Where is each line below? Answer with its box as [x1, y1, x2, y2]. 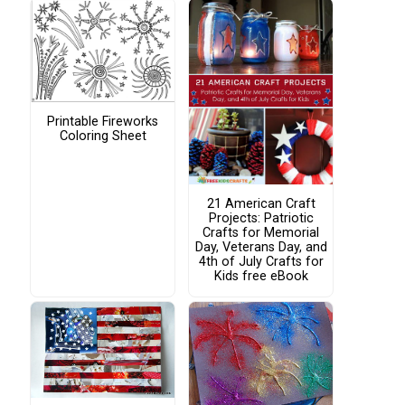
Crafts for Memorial [202, 224, 319, 240]
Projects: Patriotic [208, 210, 314, 226]
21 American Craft [206, 195, 316, 212]
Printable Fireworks [47, 113, 158, 129]
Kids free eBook [213, 268, 308, 284]
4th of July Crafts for [198, 253, 324, 269]
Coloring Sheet [59, 127, 146, 144]
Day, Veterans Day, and [194, 239, 327, 255]
